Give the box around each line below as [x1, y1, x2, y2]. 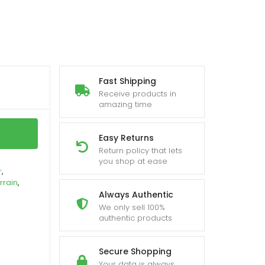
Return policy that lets [99, 145, 182, 156]
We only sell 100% [99, 202, 165, 213]
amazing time [99, 99, 152, 110]
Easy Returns [99, 132, 154, 144]
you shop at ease [99, 156, 167, 167]
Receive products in [99, 88, 176, 99]
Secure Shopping [99, 245, 172, 257]
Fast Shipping [99, 75, 156, 87]
